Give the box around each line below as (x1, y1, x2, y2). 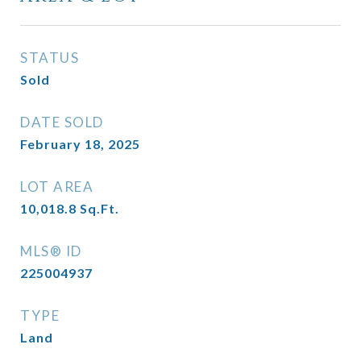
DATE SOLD (20, 114, 104, 131)
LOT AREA (20, 178, 93, 195)
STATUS (20, 49, 79, 66)
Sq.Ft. (80, 201, 119, 216)
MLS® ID (20, 243, 82, 259)
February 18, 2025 (20, 136, 140, 151)
